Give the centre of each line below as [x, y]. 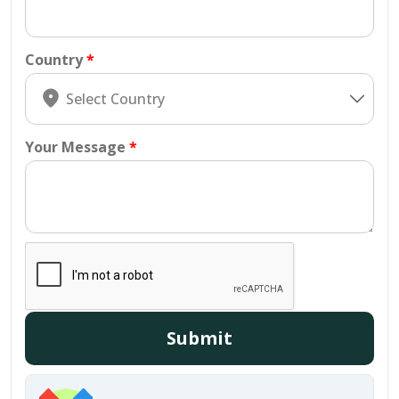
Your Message [75, 147]
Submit [199, 338]
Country [54, 60]
